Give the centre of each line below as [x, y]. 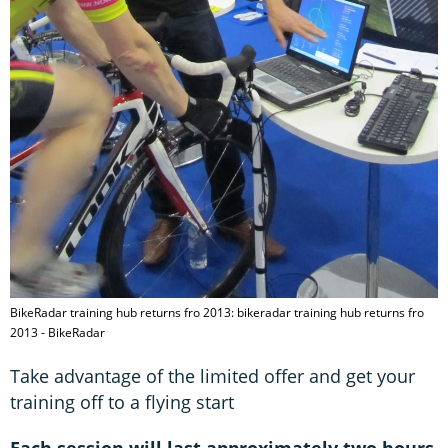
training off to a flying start [122, 401]
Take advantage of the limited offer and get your [212, 375]
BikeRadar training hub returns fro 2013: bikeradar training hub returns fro [217, 312]
